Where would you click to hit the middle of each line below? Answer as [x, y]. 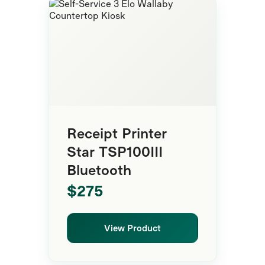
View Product [132, 227]
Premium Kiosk [173, 14]
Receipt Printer [117, 132]
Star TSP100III [115, 151]
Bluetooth [99, 169]
